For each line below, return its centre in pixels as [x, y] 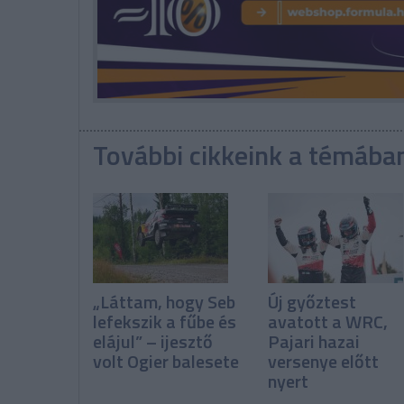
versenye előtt [324, 362]
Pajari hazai [314, 342]
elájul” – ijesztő [153, 342]
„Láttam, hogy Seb [164, 302]
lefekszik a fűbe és [165, 322]
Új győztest [312, 302]
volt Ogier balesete [166, 362]
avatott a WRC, [328, 322]
